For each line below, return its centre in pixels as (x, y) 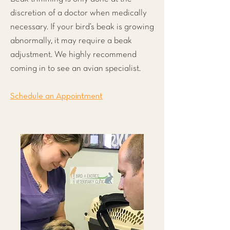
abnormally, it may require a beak (71, 41)
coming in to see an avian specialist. (76, 69)
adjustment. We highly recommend (73, 55)
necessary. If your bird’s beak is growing (82, 27)
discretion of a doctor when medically (79, 13)
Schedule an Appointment (56, 96)
